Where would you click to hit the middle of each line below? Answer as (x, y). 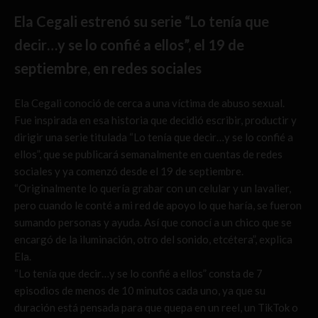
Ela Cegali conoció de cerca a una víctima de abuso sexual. (149, 103)
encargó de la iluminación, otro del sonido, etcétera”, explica (153, 239)
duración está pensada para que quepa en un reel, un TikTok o (156, 307)
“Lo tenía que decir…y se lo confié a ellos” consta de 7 (138, 273)
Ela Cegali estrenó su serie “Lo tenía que (142, 21)
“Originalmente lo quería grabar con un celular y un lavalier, (153, 188)
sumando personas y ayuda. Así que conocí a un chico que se (153, 222)
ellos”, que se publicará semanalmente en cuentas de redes (148, 154)
